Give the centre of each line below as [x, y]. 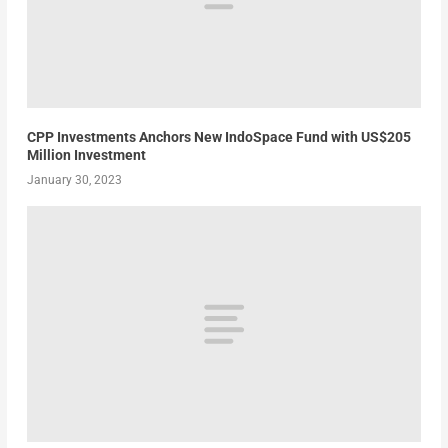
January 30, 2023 [74, 179]
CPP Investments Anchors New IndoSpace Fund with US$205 [218, 136]
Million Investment [86, 154]
